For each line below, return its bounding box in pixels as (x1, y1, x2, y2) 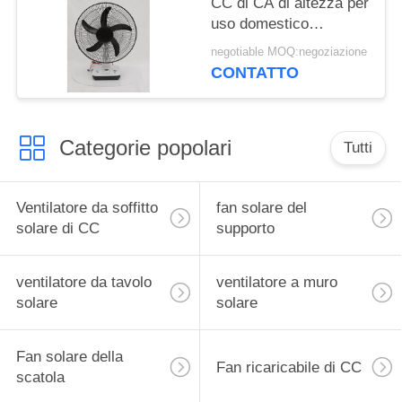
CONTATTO (211, 64, 300, 83)
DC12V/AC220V (211, 35, 319, 53)
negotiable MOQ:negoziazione (211, 46, 368, 59)
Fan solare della (15, 348, 123, 366)
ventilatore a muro (215, 274, 337, 292)
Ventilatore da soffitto (15, 199, 158, 217)
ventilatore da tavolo (15, 274, 152, 292)
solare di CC (15, 220, 100, 238)
